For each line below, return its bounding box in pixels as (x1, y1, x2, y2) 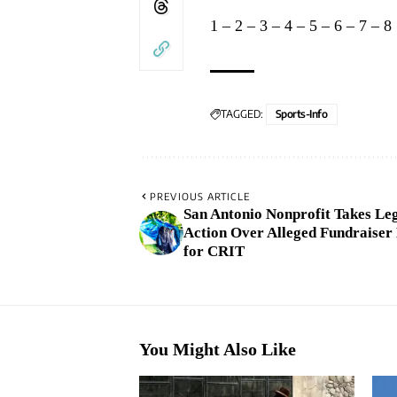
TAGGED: (221, 107, 263, 121)
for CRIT (183, 243, 245, 261)
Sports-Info (276, 107, 328, 121)
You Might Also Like (139, 339, 296, 360)
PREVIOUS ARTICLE (150, 191, 250, 203)
